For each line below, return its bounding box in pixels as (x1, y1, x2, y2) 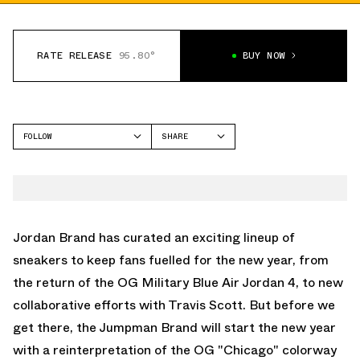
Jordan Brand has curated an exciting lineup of (13, 227, 295, 247)
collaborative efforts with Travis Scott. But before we (13, 295, 335, 314)
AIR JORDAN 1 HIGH (23, 182, 112, 194)
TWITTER (162, 174, 198, 187)
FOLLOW (23, 129, 51, 142)
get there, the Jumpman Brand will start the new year (13, 317, 336, 337)
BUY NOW (242, 48, 286, 63)
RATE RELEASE (36, 48, 112, 63)
